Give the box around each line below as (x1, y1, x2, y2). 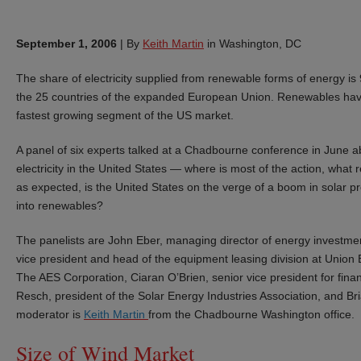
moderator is (16, 307, 84, 321)
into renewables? (16, 198, 103, 212)
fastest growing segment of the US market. (16, 108, 234, 122)
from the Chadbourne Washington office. (148, 307, 355, 321)
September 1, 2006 (16, 36, 117, 50)
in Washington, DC (204, 36, 301, 50)
